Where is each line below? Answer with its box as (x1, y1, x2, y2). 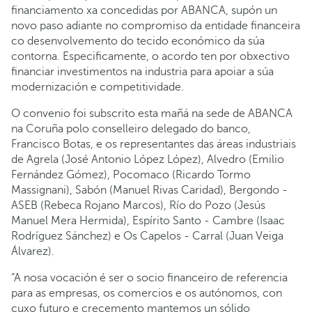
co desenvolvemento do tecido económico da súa (11, 35, 265, 47)
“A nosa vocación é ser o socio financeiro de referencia (11, 272, 288, 284)
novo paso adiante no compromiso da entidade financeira (11, 19, 300, 32)
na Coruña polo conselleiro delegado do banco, (11, 123, 251, 135)
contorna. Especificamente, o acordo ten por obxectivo (11, 50, 290, 63)
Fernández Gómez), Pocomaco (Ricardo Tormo (11, 169, 251, 181)
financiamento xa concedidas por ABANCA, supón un (11, 4, 277, 17)
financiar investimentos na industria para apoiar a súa (11, 65, 274, 78)
